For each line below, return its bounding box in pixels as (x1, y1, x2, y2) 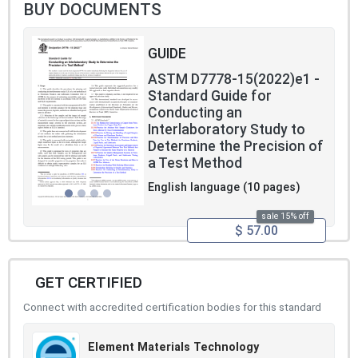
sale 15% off (261, 211, 309, 222)
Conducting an (148, 105, 242, 121)
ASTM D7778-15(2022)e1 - (148, 71, 320, 88)
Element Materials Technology (88, 340, 259, 355)
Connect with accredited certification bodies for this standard (23, 300, 321, 314)
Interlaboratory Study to (148, 121, 305, 138)
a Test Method (148, 155, 242, 172)
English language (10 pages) (148, 181, 300, 195)
